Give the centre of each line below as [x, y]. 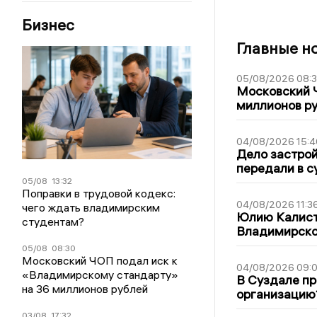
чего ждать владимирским [91, 208]
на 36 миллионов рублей [85, 289]
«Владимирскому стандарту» [100, 275]
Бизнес [48, 25]
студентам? [53, 222]
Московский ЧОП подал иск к [100, 261]
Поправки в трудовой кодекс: [99, 194]
